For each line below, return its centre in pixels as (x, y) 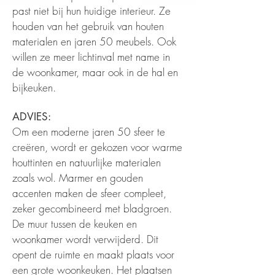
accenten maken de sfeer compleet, (89, 193)
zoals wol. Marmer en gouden (78, 178)
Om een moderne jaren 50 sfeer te (89, 132)
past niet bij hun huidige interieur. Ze (91, 11)
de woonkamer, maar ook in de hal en (95, 72)
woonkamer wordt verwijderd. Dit (85, 239)
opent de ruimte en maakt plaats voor (93, 254)
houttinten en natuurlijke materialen (87, 162)
